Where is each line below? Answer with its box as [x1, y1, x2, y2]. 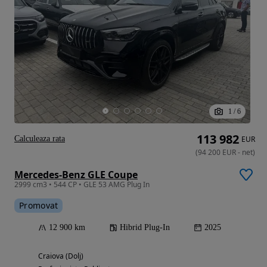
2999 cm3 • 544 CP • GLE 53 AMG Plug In [14, 179, 150, 190]
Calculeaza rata [14, 134, 65, 144]
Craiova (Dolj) [38, 251, 83, 262]
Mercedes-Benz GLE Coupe [14, 168, 138, 182]
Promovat [19, 200, 58, 212]
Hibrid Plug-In [120, 223, 170, 232]
